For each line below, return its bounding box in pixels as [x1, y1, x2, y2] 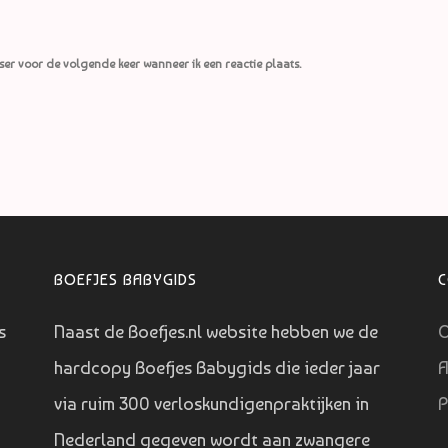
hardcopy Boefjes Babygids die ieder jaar [53, 357, 380, 379]
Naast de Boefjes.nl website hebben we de [53, 321, 378, 343]
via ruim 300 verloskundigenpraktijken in [53, 393, 369, 415]
